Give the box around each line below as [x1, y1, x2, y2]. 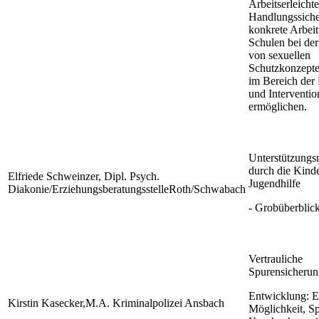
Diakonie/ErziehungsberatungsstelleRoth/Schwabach [8, 183, 246, 196]
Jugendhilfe [249, 177, 300, 190]
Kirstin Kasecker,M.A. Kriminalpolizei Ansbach [8, 297, 224, 310]
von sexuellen [249, 49, 310, 62]
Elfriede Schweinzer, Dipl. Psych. [8, 170, 159, 183]
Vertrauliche [249, 253, 303, 266]
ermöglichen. [249, 100, 307, 113]
